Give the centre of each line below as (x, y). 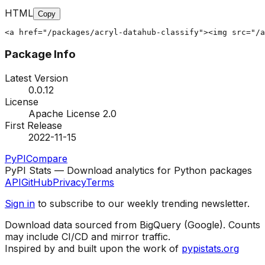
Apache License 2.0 (72, 114)
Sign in (20, 204)
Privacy (69, 182)
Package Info (40, 54)
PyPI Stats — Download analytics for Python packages (128, 171)
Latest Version (36, 78)
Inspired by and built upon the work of (92, 249)
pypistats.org (210, 249)
